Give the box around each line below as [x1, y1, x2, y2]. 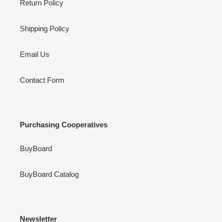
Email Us [20, 50, 50, 59]
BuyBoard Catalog [20, 169, 79, 178]
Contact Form [20, 76, 64, 85]
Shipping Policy [20, 24, 69, 33]
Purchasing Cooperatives [20, 120, 108, 129]
